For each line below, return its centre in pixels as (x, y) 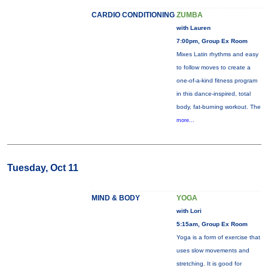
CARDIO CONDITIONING (133, 15)
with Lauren (193, 28)
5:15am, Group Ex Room (212, 224)
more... (185, 120)
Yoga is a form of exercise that (218, 237)
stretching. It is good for (209, 264)
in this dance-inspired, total (213, 94)
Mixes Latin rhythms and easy (217, 54)
